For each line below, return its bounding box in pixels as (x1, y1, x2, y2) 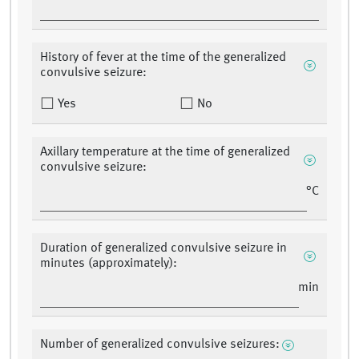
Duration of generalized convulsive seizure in (40, 242, 287, 256)
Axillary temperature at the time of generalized (40, 146, 290, 159)
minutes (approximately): (40, 257, 177, 271)
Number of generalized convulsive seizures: (40, 338, 280, 352)
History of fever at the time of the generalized (40, 51, 286, 65)
